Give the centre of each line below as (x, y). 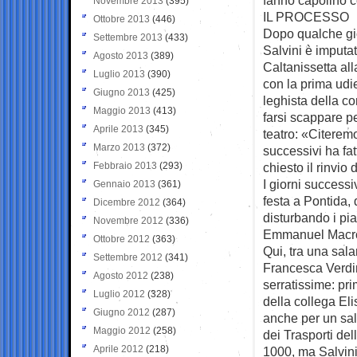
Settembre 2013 (128, 37)
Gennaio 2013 (124, 184)
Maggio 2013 (122, 110)
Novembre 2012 (128, 220)
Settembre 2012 (128, 257)
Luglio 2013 (119, 74)
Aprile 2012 (118, 349)
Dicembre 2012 (127, 202)
